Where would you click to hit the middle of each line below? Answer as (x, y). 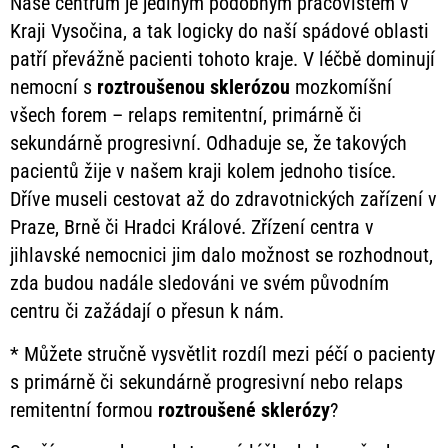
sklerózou (250, 87)
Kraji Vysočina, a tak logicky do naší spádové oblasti (219, 31)
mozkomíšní (341, 87)
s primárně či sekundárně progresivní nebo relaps (206, 381)
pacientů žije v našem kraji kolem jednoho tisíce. (203, 171)
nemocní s (53, 87)
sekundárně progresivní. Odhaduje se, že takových (208, 143)
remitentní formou (84, 409)
